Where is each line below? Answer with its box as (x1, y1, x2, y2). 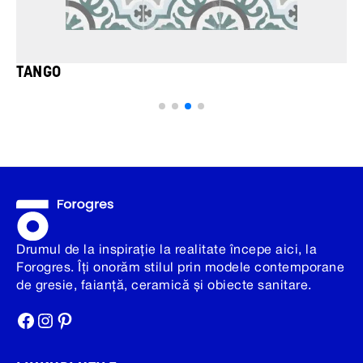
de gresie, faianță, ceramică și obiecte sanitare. (16, 280, 312, 293)
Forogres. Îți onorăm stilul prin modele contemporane (16, 263, 344, 275)
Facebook (15, 310, 105, 329)
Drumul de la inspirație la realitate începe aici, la (16, 245, 317, 257)
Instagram (35, 310, 126, 329)
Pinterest (54, 310, 136, 329)
